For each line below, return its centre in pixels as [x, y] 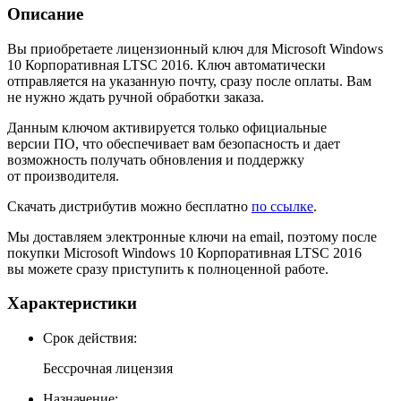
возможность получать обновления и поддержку [156, 159]
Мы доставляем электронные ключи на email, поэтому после [192, 236]
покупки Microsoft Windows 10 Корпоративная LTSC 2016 [184, 252]
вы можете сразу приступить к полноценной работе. [168, 269]
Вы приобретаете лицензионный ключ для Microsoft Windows [195, 48]
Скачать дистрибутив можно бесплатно [129, 206]
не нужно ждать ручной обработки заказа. [136, 97]
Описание [45, 13]
